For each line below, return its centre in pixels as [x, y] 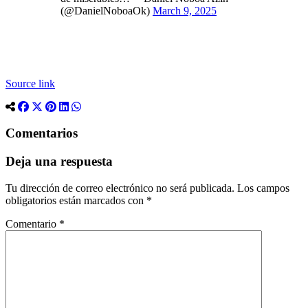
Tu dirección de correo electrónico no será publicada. [120, 188]
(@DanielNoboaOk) [107, 10]
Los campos [263, 188]
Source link [30, 83]
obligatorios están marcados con [76, 200]
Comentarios [42, 133]
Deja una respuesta [59, 161]
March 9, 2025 [185, 10]
